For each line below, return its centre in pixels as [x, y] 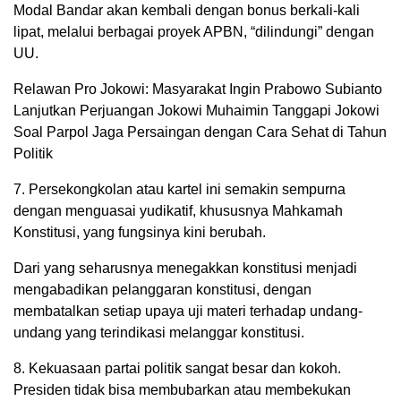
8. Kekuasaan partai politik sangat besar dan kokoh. [177, 368]
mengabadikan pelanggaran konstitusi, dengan [162, 290]
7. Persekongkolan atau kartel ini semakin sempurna [179, 189]
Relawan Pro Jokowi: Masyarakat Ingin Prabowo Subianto [198, 89]
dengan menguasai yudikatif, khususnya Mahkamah [178, 211]
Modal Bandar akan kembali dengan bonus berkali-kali [187, 10]
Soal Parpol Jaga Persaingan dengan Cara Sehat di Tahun [200, 132]
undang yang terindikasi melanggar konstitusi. [159, 333]
